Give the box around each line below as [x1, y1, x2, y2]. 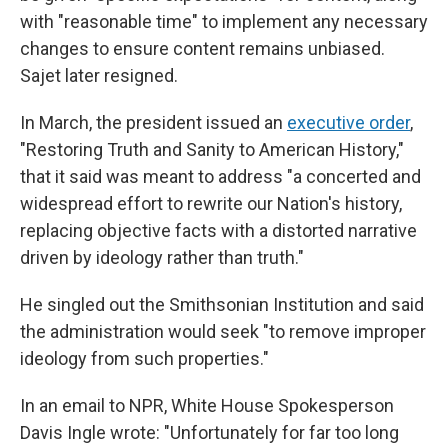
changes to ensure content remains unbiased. [20, 38, 385, 59]
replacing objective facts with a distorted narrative [20, 220, 417, 241]
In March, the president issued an [20, 112, 287, 133]
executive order [287, 112, 410, 133]
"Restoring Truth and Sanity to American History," [20, 139, 404, 160]
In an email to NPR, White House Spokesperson [20, 395, 394, 416]
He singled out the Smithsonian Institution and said [20, 294, 424, 315]
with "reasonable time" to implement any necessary [20, 11, 428, 32]
